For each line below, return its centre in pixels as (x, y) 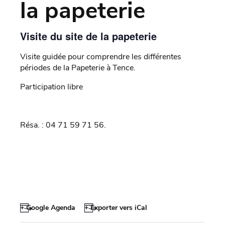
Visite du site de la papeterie (88, 36)
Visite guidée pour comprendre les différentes (101, 57)
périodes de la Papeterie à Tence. (78, 68)
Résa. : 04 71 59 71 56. (63, 125)
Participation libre (51, 87)
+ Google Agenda (48, 207)
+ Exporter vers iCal (116, 207)
